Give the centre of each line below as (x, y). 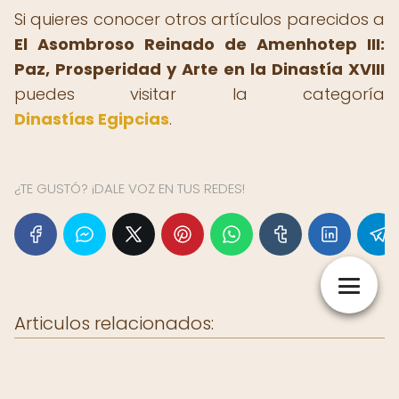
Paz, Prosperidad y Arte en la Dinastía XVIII (199, 69)
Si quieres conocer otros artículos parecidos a (199, 19)
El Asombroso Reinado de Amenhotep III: (199, 44)
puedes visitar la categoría (199, 94)
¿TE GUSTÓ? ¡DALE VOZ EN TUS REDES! (130, 188)
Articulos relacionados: (114, 323)
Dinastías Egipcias (92, 119)
